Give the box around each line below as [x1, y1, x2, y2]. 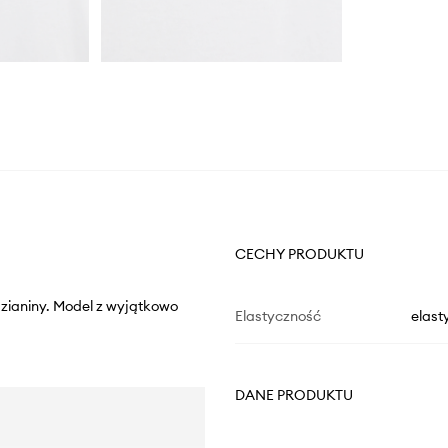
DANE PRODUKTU [234, 386, 353, 405]
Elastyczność [234, 307, 321, 326]
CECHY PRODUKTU [234, 245, 364, 264]
